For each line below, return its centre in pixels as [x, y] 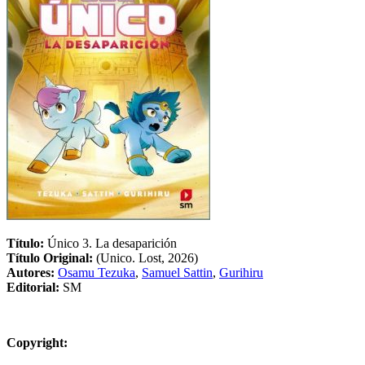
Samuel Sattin [177, 272]
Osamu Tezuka [97, 272]
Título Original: [51, 257]
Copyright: [37, 342]
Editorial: [35, 287]
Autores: [32, 272]
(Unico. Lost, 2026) [147, 257]
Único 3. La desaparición [112, 243]
